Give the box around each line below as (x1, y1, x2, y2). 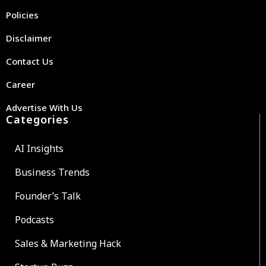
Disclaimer (6, 31, 52, 44)
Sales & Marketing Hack (15, 236, 121, 250)
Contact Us (6, 55, 53, 67)
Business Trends (15, 165, 90, 179)
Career (6, 78, 35, 90)
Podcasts (15, 213, 54, 226)
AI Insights (15, 141, 64, 155)
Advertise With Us (6, 101, 83, 113)
